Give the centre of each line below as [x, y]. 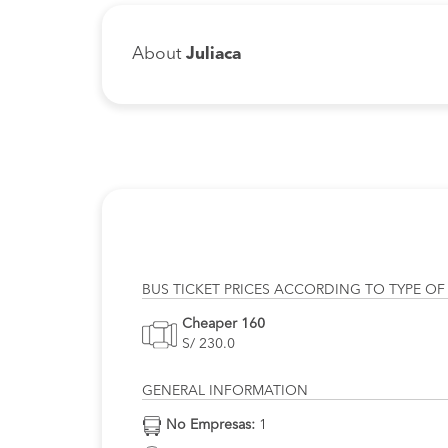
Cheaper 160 [223, 324]
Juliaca [213, 54]
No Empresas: [210, 425]
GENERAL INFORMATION [225, 391]
